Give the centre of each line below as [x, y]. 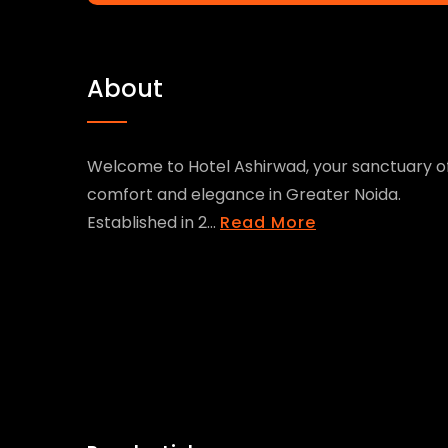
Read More [268, 222]
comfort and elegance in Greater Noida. [244, 194]
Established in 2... [153, 222]
